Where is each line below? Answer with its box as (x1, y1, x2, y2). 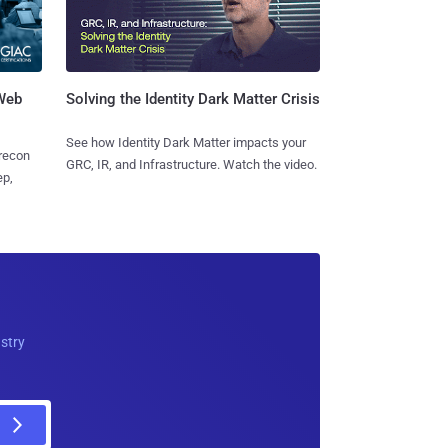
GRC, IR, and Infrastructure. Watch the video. (65, 156, 317, 172)
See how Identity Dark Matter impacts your (65, 134, 306, 150)
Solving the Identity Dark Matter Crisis (65, 89, 320, 108)
